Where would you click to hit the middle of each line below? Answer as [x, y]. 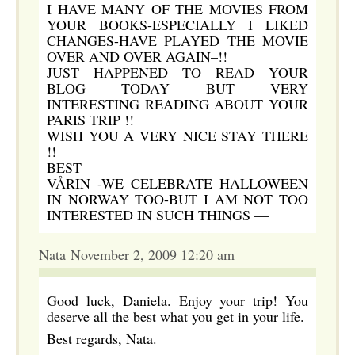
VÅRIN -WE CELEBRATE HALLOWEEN [177, 183]
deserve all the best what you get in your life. [176, 316]
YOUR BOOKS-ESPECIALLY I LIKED [177, 25]
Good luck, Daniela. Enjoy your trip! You [177, 300]
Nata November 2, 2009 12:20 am [137, 254]
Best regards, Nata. [102, 338]
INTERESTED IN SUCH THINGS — [158, 215]
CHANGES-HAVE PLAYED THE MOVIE [177, 40]
